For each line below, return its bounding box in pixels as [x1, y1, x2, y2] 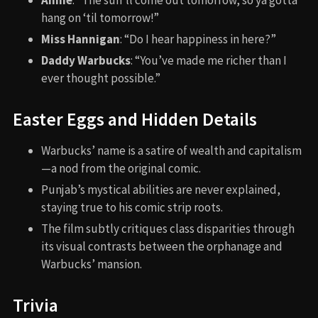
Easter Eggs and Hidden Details [13, 108, 257, 131]
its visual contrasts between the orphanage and [41, 238, 283, 255]
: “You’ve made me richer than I [131, 53, 287, 69]
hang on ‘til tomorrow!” [41, 10, 159, 26]
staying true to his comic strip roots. [41, 199, 223, 216]
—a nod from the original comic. [41, 160, 201, 177]
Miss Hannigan [41, 31, 120, 48]
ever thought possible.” [41, 70, 160, 87]
